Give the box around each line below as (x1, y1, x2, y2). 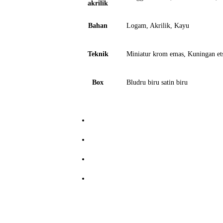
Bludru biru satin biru (126, 79, 188, 86)
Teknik (87, 50, 109, 58)
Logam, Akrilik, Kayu (126, 22, 189, 29)
